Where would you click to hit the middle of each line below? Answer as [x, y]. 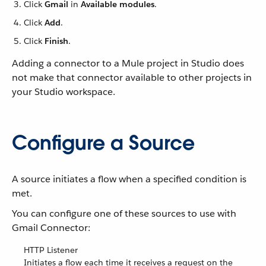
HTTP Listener [51, 250]
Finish [56, 41]
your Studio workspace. [64, 92]
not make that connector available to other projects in [132, 77]
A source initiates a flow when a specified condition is [129, 179]
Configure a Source [103, 143]
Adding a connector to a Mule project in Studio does [128, 63]
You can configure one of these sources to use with [124, 213]
